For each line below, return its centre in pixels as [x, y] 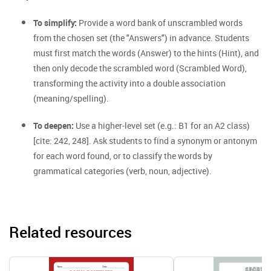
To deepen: [54, 126]
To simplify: [55, 23]
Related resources [70, 232]
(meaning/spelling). [71, 98]
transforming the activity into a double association [129, 83]
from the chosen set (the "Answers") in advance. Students [141, 38]
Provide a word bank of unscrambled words [160, 23]
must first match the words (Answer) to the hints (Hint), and [146, 53]
